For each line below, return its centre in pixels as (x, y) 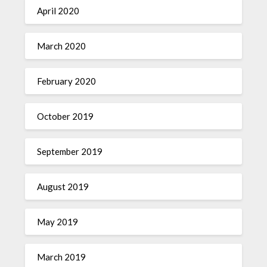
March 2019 (62, 257)
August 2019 (63, 187)
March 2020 (62, 46)
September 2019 (70, 152)
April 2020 (58, 11)
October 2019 (66, 117)
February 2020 (67, 81)
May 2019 (58, 222)
